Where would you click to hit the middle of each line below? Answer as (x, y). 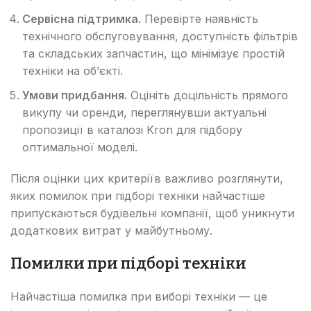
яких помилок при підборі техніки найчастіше (138, 195)
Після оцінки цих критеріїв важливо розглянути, (147, 178)
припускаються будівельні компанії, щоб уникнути (152, 213)
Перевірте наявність (200, 18)
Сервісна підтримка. (82, 18)
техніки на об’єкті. (73, 70)
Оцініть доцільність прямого (208, 95)
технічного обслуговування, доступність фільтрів (160, 36)
